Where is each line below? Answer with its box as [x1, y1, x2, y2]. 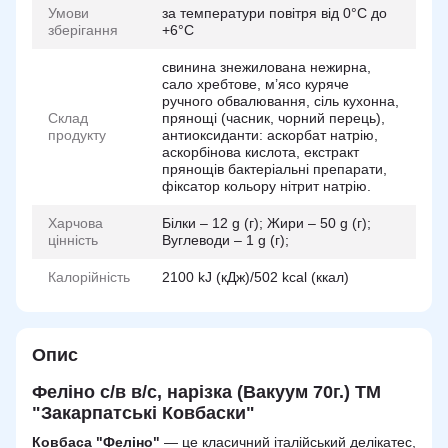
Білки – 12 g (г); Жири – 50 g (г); [162, 215, 371, 231]
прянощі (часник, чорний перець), [162, 110, 385, 126]
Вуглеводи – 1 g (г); [162, 232, 289, 248]
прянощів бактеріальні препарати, [162, 161, 387, 177]
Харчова [48, 215, 103, 231]
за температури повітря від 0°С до [162, 5, 387, 21]
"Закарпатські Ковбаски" [32, 403, 255, 423]
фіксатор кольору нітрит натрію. [162, 178, 371, 194]
